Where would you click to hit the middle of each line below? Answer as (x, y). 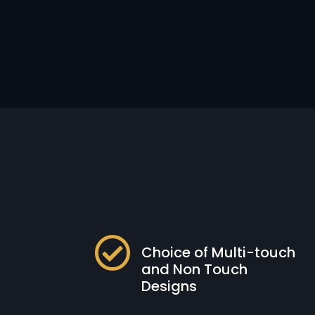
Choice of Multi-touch (219, 252)
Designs (169, 286)
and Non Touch (195, 269)
